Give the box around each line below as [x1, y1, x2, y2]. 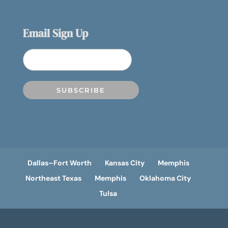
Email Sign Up [22, 26, 88, 41]
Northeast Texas [25, 173, 82, 183]
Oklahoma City [139, 173, 191, 183]
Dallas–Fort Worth [27, 158, 92, 167]
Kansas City [104, 158, 145, 167]
